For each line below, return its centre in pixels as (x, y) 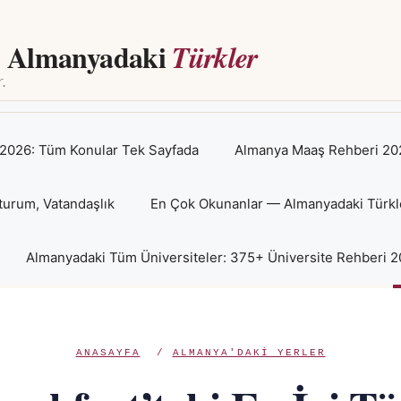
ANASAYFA (108, 353)
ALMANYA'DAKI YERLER (249, 353)
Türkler (215, 57)
